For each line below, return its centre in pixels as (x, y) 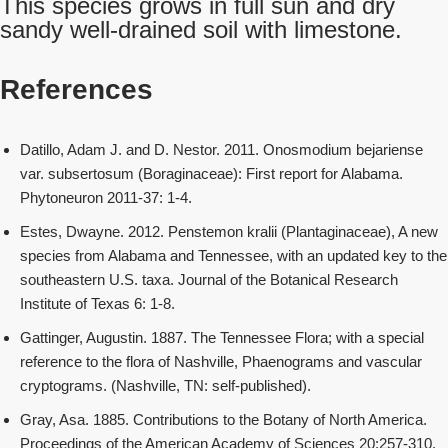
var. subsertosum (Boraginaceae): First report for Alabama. (211, 173)
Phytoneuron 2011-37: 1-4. (106, 197)
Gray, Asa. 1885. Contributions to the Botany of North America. (223, 419)
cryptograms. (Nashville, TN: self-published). (165, 385)
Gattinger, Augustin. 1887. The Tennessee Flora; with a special (222, 337)
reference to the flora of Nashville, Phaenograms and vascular (221, 361)
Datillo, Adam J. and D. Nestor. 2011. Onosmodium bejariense (221, 149)
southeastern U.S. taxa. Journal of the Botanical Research (209, 279)
